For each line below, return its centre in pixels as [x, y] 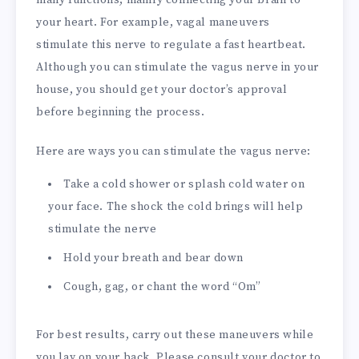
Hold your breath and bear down [153, 258]
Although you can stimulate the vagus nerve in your [178, 68]
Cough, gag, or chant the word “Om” [162, 286]
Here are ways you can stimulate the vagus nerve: [173, 151]
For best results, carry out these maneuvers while [175, 335]
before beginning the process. [121, 113]
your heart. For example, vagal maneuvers [153, 23]
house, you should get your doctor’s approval [162, 90]
